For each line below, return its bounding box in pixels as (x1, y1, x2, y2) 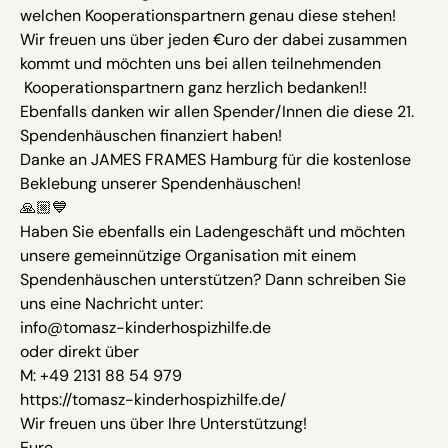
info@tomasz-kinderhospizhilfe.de (20, 317, 271, 339)
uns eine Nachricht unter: (20, 293, 203, 315)
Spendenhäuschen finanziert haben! (20, 125, 282, 147)
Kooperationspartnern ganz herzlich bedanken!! (20, 77, 367, 99)
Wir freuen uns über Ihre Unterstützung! (20, 413, 307, 435)
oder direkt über (20, 341, 139, 363)
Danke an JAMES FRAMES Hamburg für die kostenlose (20, 149, 411, 171)
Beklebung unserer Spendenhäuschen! (20, 173, 301, 195)
